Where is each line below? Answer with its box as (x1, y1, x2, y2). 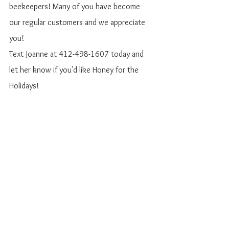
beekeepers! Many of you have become (9, 2, 142, 11)
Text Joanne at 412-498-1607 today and (9, 49, 146, 59)
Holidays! (9, 81, 39, 90)
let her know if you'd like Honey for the (9, 65, 141, 75)
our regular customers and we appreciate (9, 17, 147, 27)
